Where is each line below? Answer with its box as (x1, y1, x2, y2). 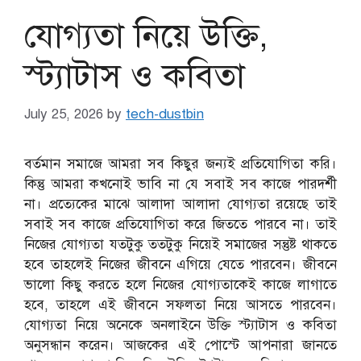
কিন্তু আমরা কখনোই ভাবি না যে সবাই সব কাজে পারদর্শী (24, 176, 337, 193)
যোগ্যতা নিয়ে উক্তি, (24, 14, 268, 56)
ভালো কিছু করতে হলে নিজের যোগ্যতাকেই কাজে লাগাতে (24, 276, 337, 294)
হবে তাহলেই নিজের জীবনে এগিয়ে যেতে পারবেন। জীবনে (24, 256, 337, 274)
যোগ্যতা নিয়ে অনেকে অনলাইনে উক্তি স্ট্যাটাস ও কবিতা (24, 317, 337, 334)
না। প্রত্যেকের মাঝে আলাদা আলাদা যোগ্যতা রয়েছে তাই (24, 196, 337, 214)
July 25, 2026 (24, 106, 103, 123)
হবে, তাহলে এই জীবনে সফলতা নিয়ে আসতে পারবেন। (24, 297, 337, 314)
